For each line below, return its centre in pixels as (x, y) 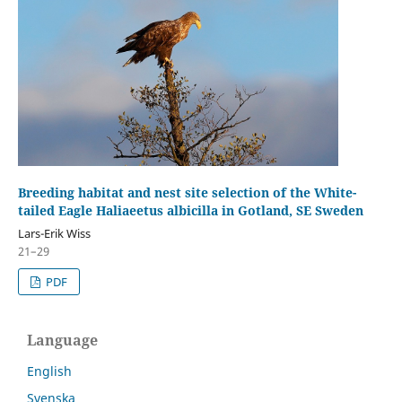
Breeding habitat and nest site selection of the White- (187, 192)
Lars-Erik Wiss (54, 233)
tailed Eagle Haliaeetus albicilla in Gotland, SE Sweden (190, 210)
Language (62, 341)
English (49, 371)
